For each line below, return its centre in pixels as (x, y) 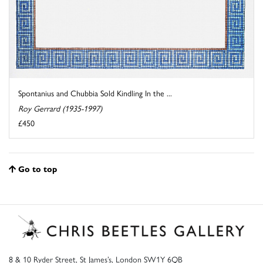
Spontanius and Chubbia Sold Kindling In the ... (95, 93)
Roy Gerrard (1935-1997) (60, 108)
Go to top (38, 169)
